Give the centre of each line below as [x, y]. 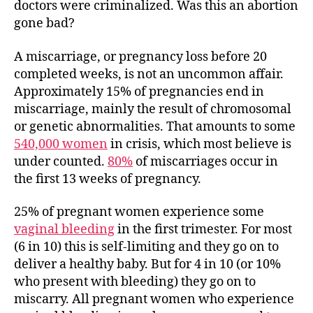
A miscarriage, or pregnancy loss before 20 [140, 57]
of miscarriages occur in [205, 161]
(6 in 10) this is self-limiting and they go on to [146, 247]
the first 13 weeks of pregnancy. [108, 179]
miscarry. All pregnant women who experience [154, 300]
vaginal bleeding [64, 230]
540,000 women [61, 144]
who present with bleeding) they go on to [135, 282]
